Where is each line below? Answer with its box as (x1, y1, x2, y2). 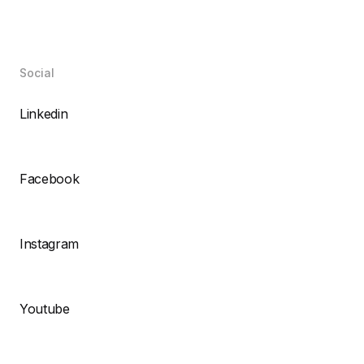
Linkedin (19, 105, 68, 122)
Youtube (19, 300, 70, 317)
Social (19, 65, 55, 80)
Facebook (19, 170, 80, 187)
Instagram (19, 235, 80, 252)
